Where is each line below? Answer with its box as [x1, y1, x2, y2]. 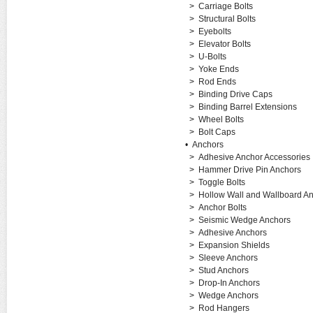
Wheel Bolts [198, 115, 244, 124]
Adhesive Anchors [198, 228, 267, 238]
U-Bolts [198, 52, 226, 61]
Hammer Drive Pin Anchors [198, 165, 301, 175]
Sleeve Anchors [198, 253, 258, 263]
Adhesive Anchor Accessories [198, 152, 310, 162]
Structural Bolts [198, 14, 256, 24]
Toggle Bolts [198, 177, 245, 187]
